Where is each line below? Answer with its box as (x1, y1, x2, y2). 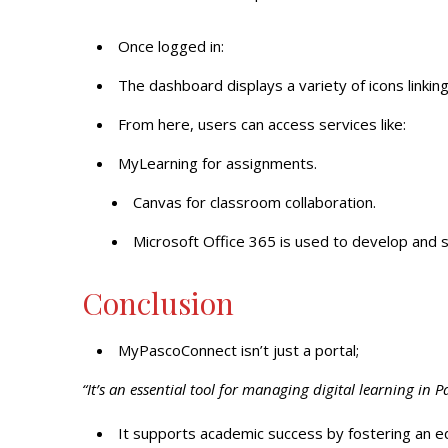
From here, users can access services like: (118, 114, 406, 134)
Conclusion (82, 283, 234, 323)
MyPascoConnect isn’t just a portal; (118, 340, 359, 360)
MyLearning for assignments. (118, 153, 317, 173)
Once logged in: (118, 36, 224, 56)
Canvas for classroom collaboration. (133, 192, 376, 212)
